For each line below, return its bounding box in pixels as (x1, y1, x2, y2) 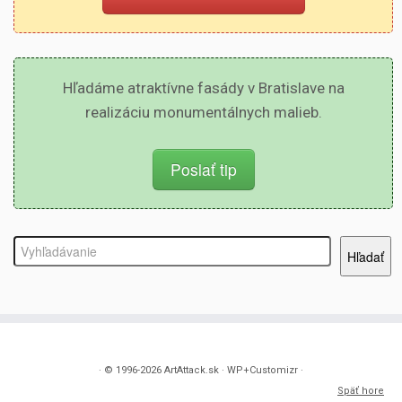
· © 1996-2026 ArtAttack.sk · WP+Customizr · (99, 364, 303, 376)
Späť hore (337, 385, 384, 397)
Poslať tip (170, 158, 237, 180)
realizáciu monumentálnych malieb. (84, 103, 322, 121)
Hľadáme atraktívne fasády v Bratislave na (62, 79, 345, 97)
